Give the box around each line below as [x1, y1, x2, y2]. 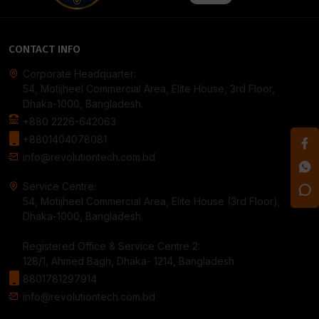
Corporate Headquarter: [23, 68, 136, 80]
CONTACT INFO [9, 43, 80, 56]
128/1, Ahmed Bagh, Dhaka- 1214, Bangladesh [23, 255, 234, 268]
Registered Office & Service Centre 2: [23, 240, 200, 253]
